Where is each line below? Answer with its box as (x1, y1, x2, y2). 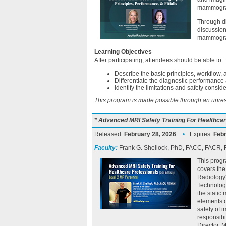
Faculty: (94, 144, 118, 151)
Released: (94, 131, 124, 138)
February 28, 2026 (124, 131, 176, 138)
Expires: (190, 131, 213, 138)
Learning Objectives (94, 48, 152, 55)
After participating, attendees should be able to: (94, 56, 223, 64)
